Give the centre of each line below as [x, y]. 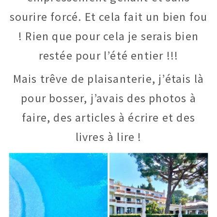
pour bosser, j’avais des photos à [108, 98]
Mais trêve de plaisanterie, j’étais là [108, 79]
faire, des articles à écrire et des [108, 118]
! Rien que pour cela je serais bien [108, 36]
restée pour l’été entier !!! [108, 55]
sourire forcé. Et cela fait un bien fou [108, 16]
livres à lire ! [108, 137]
